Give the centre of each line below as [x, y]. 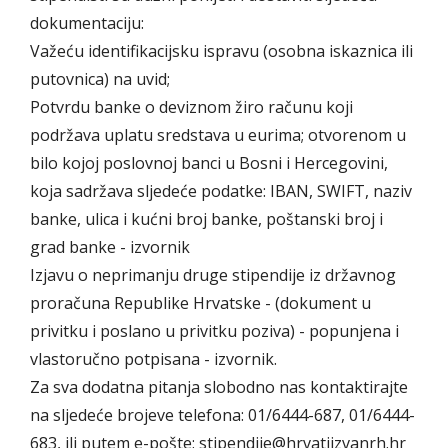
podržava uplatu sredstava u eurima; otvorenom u [218, 135]
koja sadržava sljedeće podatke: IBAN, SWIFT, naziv [221, 191]
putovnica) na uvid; [100, 79]
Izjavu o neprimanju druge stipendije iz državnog [213, 275]
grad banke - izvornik [110, 247]
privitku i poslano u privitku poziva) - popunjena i [214, 331]
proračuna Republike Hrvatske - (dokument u [200, 303]
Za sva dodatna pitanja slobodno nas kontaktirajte [219, 387]
